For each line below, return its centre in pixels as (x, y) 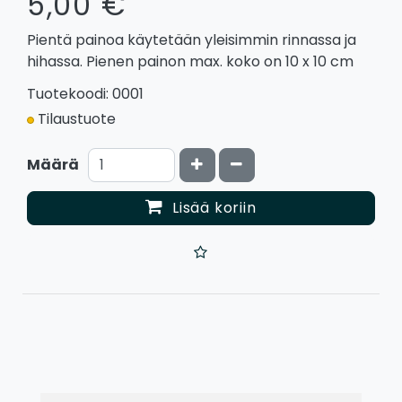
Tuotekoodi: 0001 (85, 93)
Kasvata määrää (254, 163)
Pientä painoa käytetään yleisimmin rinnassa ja (192, 39)
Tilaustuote (77, 118)
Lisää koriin (214, 207)
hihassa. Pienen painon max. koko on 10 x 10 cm (190, 61)
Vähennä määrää (296, 163)
